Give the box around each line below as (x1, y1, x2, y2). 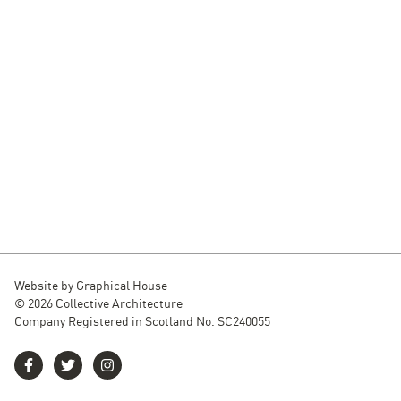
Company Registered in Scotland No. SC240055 (14, 312, 270, 328)
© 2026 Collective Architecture (14, 294, 183, 311)
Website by (14, 277, 76, 293)
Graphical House (76, 277, 167, 293)
